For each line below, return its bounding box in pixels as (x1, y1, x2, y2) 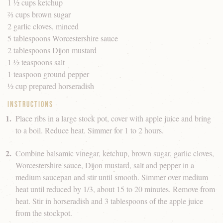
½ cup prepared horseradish (7, 81, 94, 92)
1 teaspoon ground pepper (7, 69, 89, 80)
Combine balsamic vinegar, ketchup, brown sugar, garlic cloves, (15, 148, 214, 159)
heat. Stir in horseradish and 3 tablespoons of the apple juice (15, 196, 203, 207)
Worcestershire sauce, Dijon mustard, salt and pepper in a (15, 160, 194, 171)
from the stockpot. (15, 208, 72, 219)
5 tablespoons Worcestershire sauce (7, 33, 118, 44)
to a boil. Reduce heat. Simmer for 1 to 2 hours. (15, 125, 164, 136)
